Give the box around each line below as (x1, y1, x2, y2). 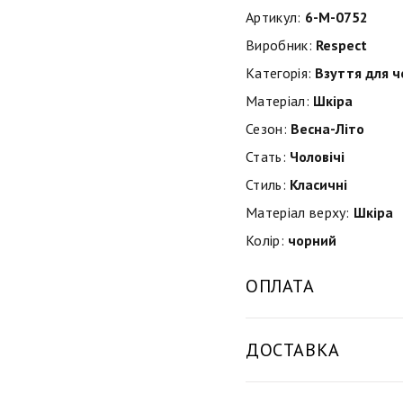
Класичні (285, 175, 347, 193)
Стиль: (246, 175, 286, 193)
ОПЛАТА (246, 273, 315, 298)
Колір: (246, 230, 284, 249)
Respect (311, 35, 367, 54)
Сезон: (246, 119, 287, 138)
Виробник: (246, 35, 312, 54)
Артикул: (246, 7, 301, 26)
